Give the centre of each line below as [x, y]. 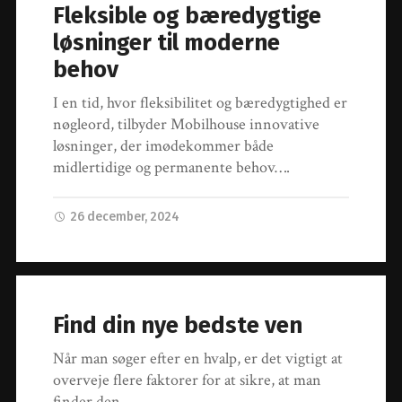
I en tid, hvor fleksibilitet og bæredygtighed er [201, 103]
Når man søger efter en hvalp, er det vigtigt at [198, 358]
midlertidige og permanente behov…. [172, 168]
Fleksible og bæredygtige [188, 16]
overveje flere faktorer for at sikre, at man [188, 380]
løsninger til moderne [167, 43]
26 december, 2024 [125, 217]
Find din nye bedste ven [178, 325]
